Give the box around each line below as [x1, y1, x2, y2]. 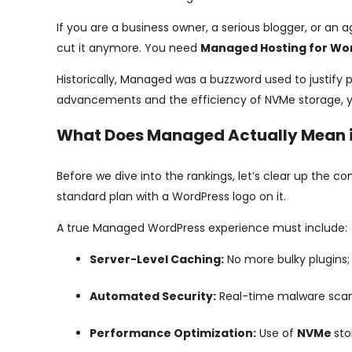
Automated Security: [90, 288, 216, 304]
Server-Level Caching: [90, 251, 224, 267]
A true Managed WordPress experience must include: [57, 220, 347, 236]
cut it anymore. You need [57, 40, 200, 56]
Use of [256, 325, 297, 341]
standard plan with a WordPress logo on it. [57, 189, 286, 204]
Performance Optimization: [90, 325, 256, 341]
